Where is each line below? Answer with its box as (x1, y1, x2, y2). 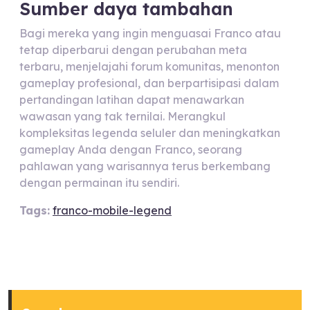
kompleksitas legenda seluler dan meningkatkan (19, 126, 280, 140)
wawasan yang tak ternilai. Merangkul (19, 109, 226, 123)
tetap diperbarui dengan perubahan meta (19, 43, 247, 57)
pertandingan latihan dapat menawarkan (19, 93, 244, 107)
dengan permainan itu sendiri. (19, 176, 179, 190)
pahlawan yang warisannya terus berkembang (19, 159, 271, 173)
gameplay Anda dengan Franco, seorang (19, 143, 242, 156)
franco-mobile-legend (53, 203, 172, 217)
